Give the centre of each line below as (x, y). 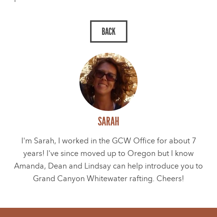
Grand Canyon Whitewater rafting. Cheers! (108, 179)
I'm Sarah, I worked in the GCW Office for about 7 (108, 141)
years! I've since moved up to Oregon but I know (108, 154)
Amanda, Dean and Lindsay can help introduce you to (108, 166)
